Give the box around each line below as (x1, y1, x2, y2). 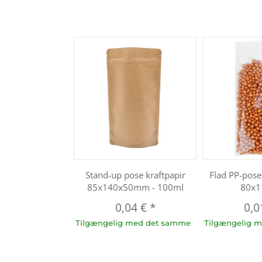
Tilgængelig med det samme (75, 218, 191, 227)
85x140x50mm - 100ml (87, 181, 184, 193)
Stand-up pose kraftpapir (85, 168, 185, 181)
